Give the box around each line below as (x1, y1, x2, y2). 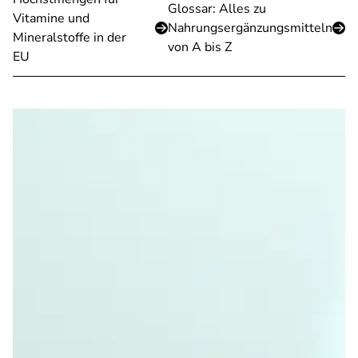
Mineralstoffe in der (13, 29, 126, 46)
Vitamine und (13, 10, 89, 27)
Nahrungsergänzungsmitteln (168, 19, 332, 37)
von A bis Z (168, 38, 232, 56)
